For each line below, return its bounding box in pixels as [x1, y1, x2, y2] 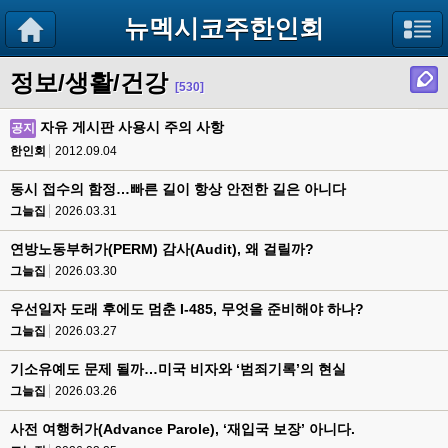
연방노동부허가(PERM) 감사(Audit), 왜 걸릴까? [10, 241, 314, 257]
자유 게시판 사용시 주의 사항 [40, 119, 224, 135]
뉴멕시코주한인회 [124, 14, 324, 42]
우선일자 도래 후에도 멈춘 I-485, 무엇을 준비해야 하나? [10, 301, 364, 317]
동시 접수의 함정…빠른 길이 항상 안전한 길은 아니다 [10, 181, 346, 197]
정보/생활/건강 [10, 69, 168, 96]
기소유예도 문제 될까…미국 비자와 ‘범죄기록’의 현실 [10, 361, 346, 377]
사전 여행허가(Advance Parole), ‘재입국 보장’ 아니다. [10, 421, 355, 437]
